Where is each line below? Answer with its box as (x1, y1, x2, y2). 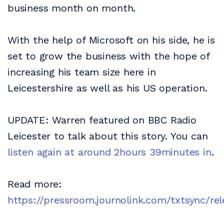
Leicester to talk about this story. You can (7, 130, 208, 142)
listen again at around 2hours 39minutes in (7, 146, 211, 158)
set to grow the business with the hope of (7, 50, 209, 62)
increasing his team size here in (7, 66, 156, 78)
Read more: (7, 178, 62, 190)
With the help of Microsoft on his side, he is (7, 34, 215, 46)
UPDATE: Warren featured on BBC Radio (7, 114, 196, 126)
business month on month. (7, 2, 136, 14)
